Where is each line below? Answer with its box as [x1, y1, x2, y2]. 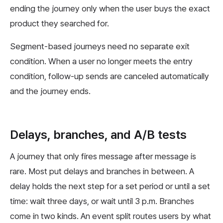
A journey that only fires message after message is [10, 151, 196, 161]
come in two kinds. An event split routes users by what [10, 211, 211, 221]
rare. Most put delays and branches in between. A [10, 166, 194, 176]
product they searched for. [10, 18, 109, 28]
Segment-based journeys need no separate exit [10, 41, 190, 51]
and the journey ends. [10, 86, 91, 96]
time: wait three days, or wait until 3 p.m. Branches [10, 196, 194, 206]
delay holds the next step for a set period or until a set [10, 181, 210, 191]
